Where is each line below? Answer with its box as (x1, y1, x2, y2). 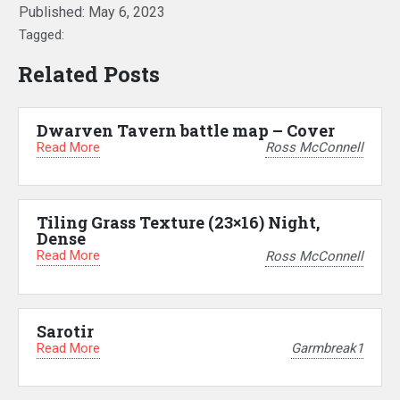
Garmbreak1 (291, 340, 363, 357)
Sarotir (37, 320, 94, 342)
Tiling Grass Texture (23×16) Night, (37, 212, 320, 234)
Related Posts (18, 59, 160, 88)
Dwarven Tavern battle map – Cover (37, 119, 335, 141)
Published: (19, 3, 88, 21)
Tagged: (19, 26, 64, 43)
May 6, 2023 (88, 3, 165, 21)
